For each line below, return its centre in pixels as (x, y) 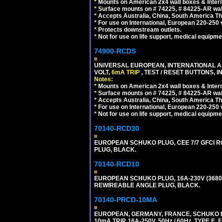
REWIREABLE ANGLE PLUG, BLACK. (147, 185)
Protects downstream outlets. (139, 30)
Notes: (104, 79)
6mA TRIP (126, 72)
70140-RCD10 (117, 164)
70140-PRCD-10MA (126, 200)
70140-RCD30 (117, 128)
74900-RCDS (115, 51)
